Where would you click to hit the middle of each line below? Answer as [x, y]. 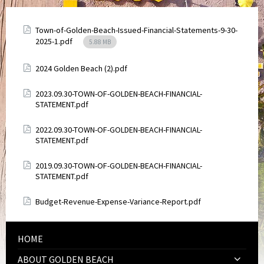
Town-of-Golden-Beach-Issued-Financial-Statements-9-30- [136, 30]
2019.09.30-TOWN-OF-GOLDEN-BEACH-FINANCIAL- [119, 166]
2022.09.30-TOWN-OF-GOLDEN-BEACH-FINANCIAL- [119, 130]
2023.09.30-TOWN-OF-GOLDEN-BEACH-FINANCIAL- [119, 94]
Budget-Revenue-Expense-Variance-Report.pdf [118, 202]
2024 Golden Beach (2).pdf [81, 68]
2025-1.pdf [55, 41]
